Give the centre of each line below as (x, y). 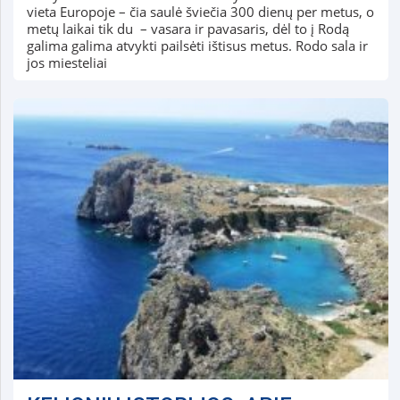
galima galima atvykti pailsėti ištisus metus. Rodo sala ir (197, 46)
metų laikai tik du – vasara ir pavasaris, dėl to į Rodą (187, 29)
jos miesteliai (67, 63)
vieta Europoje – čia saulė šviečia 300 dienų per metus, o (200, 12)
